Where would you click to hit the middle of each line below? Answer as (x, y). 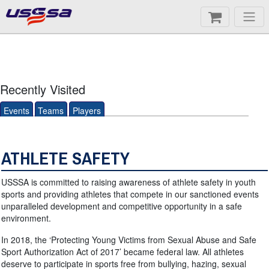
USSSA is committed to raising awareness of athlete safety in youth (128, 182)
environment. (26, 218)
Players (86, 110)
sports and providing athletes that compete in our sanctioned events (130, 194)
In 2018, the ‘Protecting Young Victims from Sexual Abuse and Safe (129, 240)
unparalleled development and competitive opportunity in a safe (122, 206)
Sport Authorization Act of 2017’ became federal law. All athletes (122, 252)
